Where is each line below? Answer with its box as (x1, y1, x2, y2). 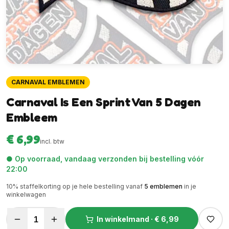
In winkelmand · (96, 215, 154, 223)
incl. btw (40, 138, 65, 145)
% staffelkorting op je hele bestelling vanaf (13, 182, 143, 190)
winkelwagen (6, 191, 46, 198)
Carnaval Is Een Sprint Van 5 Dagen (6, 95, 201, 109)
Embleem (6, 110, 57, 125)
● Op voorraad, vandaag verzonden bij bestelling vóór (6, 154, 204, 163)
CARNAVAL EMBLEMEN (11, 78, 85, 86)
